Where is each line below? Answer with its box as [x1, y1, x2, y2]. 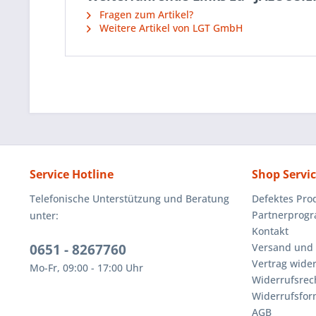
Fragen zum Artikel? [97, 8, 193, 21]
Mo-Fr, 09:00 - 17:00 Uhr [30, 261, 143, 274]
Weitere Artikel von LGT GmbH [97, 21, 243, 35]
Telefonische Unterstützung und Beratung [30, 192, 229, 205]
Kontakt [252, 224, 288, 238]
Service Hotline [30, 166, 114, 182]
